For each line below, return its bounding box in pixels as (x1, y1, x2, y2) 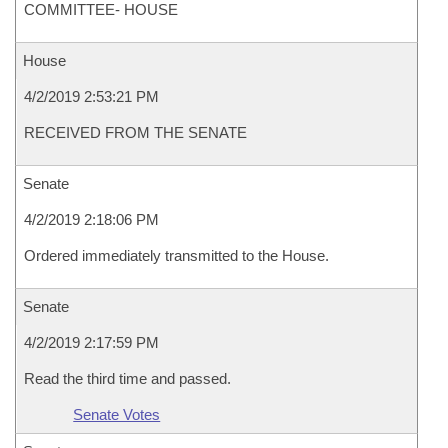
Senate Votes (73, 406, 161, 423)
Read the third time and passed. (24, 370, 231, 387)
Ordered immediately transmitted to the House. (24, 247, 329, 264)
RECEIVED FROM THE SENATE (24, 124, 247, 141)
